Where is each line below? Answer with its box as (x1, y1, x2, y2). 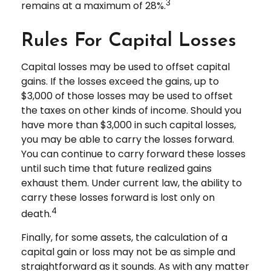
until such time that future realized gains (21, 161, 212, 175)
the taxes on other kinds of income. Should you (21, 103, 241, 117)
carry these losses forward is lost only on (21, 190, 215, 204)
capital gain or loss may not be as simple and (21, 245, 235, 260)
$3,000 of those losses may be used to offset (21, 88, 233, 103)
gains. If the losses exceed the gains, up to (21, 74, 219, 88)
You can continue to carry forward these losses (21, 146, 246, 161)
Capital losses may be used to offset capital (21, 59, 230, 74)
